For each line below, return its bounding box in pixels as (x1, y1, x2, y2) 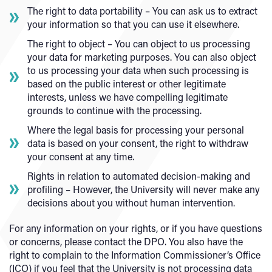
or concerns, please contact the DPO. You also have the (9, 235, 243, 248)
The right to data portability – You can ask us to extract (27, 4, 257, 17)
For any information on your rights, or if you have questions (9, 222, 262, 234)
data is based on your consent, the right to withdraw (27, 137, 248, 149)
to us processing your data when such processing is (27, 64, 249, 76)
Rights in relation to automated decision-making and (27, 169, 250, 182)
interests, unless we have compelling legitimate (27, 90, 228, 103)
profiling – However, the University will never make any (27, 183, 260, 195)
